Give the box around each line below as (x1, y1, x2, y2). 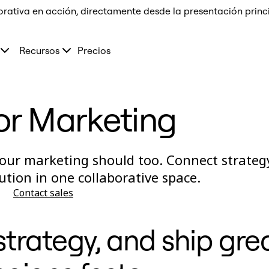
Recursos (19, 44, 59, 56)
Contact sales (13, 186, 73, 200)
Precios (77, 44, 110, 56)
